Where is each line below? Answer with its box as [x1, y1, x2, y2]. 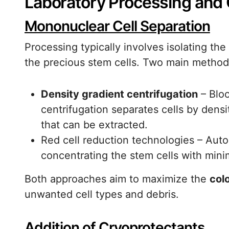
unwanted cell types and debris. [25, 188, 179, 200]
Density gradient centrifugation [41, 88, 198, 100]
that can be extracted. [41, 119, 148, 131]
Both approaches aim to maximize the [25, 173, 210, 185]
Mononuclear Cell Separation [25, 17, 210, 35]
